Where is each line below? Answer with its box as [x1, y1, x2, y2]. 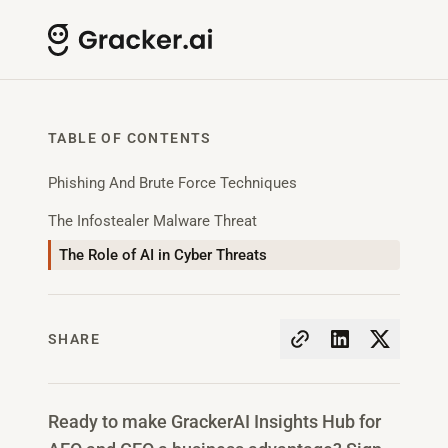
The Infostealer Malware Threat [48, 212, 257, 230]
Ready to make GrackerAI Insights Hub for [48, 411, 381, 432]
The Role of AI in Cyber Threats [59, 246, 267, 264]
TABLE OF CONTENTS [48, 130, 212, 146]
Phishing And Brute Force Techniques [48, 174, 297, 192]
